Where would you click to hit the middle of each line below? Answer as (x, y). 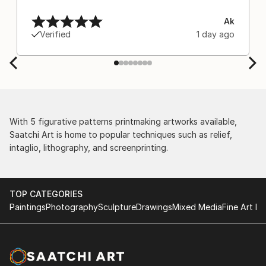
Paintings (28, 207)
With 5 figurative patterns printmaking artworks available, (123, 121)
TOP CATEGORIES (46, 194)
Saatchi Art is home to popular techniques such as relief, (121, 134)
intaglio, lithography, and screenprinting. (89, 147)
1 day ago (216, 34)
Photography (72, 207)
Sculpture (117, 207)
